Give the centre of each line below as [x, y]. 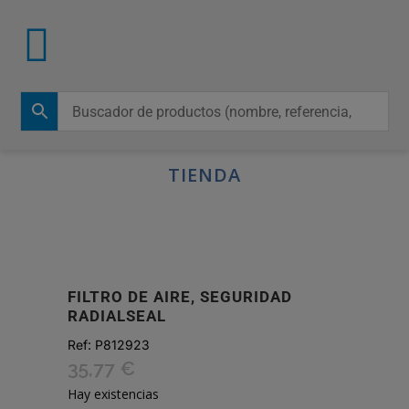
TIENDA [204, 175]
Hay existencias [113, 394]
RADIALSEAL [117, 316]
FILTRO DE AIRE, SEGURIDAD [180, 297]
